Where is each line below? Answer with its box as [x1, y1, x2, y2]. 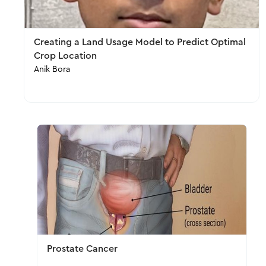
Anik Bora [34, 65, 70, 74]
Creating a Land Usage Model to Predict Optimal [34, 37, 246, 47]
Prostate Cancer [46, 244, 118, 254]
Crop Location [34, 51, 97, 61]
